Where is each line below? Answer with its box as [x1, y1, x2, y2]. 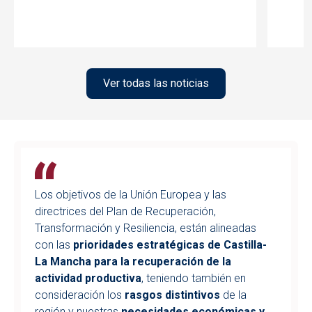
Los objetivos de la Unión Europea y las [35, 188, 226, 202]
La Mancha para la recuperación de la [35, 255, 231, 269]
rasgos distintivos [125, 288, 220, 302]
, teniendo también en [141, 272, 246, 286]
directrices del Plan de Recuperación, [35, 205, 216, 219]
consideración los [35, 288, 125, 302]
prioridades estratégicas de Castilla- [70, 238, 267, 252]
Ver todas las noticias [103, 77, 209, 91]
